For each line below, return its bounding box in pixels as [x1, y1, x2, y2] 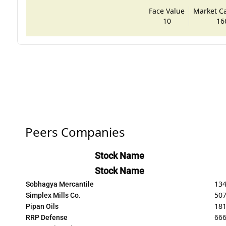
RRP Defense [25, 213, 68, 221]
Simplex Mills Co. [25, 191, 81, 199]
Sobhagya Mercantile [25, 180, 94, 188]
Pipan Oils [25, 202, 59, 210]
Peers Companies [25, 123, 125, 140]
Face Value [149, 6, 185, 16]
